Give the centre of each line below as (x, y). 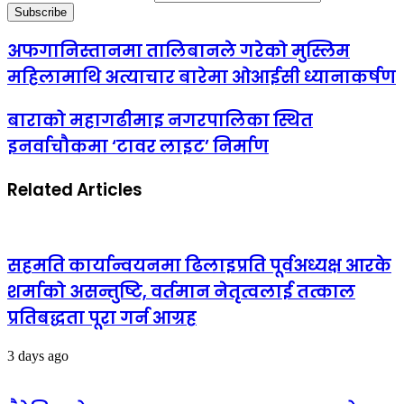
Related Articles (75, 189)
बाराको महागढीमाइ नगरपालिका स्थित (160, 120)
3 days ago (38, 355)
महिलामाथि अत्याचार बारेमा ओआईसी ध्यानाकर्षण (202, 78)
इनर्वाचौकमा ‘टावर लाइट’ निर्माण (138, 146)
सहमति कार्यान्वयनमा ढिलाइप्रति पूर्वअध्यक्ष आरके (199, 266)
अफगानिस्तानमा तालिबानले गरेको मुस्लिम (179, 51)
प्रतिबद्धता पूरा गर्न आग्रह (102, 318)
